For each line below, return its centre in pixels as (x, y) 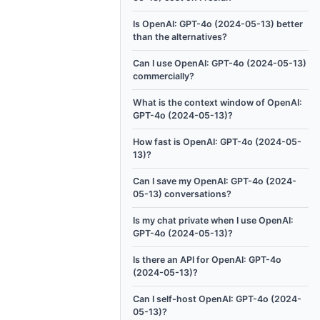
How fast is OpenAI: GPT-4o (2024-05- (217, 142)
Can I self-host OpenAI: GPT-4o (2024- (217, 299)
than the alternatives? (180, 37)
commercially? (164, 76)
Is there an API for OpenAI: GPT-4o (207, 260)
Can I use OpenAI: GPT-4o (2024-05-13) (220, 63)
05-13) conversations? (182, 194)
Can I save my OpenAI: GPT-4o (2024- (215, 181)
